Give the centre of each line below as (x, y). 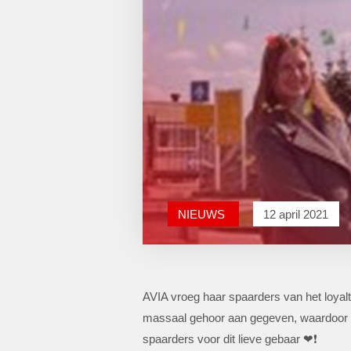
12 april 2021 (296, 214)
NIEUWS (203, 214)
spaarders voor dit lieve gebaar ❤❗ (230, 338)
